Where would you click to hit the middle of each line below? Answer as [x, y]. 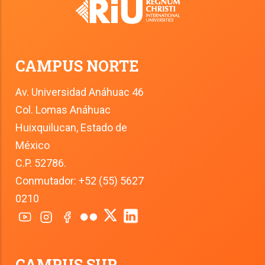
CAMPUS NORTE [77, 66]
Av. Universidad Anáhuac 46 [80, 92]
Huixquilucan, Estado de [72, 128]
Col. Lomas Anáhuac [63, 110]
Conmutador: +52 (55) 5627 [80, 181]
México [33, 146]
